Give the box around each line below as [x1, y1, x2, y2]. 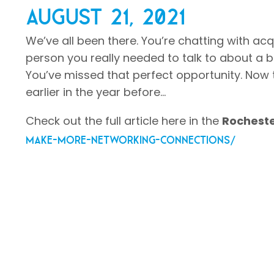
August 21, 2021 [26, 2, 185, 25]
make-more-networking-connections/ [26, 132, 236, 144]
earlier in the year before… [26, 84, 166, 100]
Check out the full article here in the [26, 113, 219, 128]
